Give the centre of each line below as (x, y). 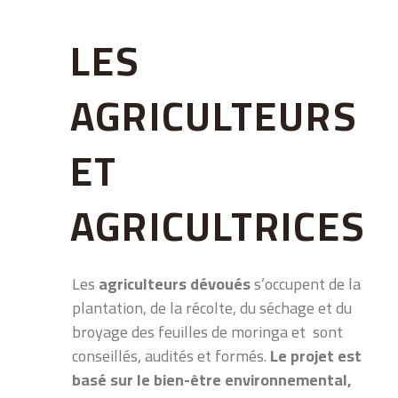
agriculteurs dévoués (175, 283)
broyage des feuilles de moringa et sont (207, 331)
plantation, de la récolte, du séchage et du (212, 307)
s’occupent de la (306, 283)
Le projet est (314, 355)
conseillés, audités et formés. (169, 355)
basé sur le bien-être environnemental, (211, 379)
